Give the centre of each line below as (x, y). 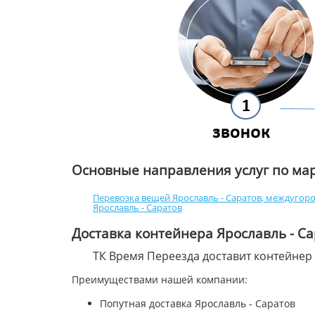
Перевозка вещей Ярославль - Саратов (177, 198)
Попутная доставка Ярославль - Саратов (198, 303)
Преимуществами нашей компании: (160, 279)
